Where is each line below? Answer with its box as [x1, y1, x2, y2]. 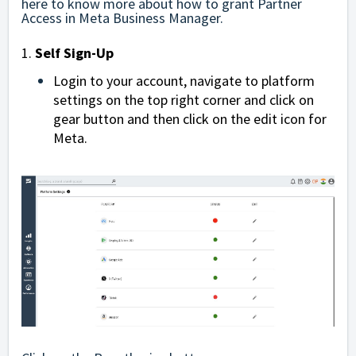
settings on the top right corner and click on [53, 91, 314, 110]
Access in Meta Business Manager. [21, 9, 223, 28]
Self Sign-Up [32, 44, 114, 63]
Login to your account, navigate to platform [53, 72, 315, 91]
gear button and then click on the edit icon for [53, 110, 327, 129]
